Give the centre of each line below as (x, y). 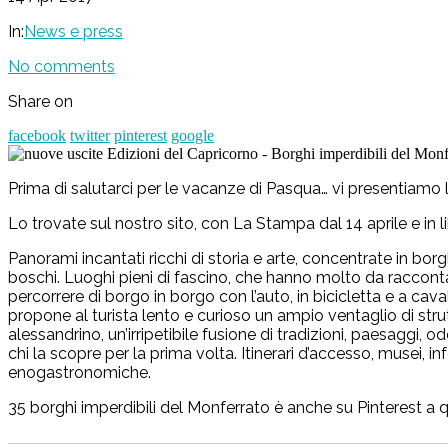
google (192, 135)
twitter (90, 135)
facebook (37, 135)
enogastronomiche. (79, 372)
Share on (40, 101)
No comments (61, 66)
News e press (73, 31)
